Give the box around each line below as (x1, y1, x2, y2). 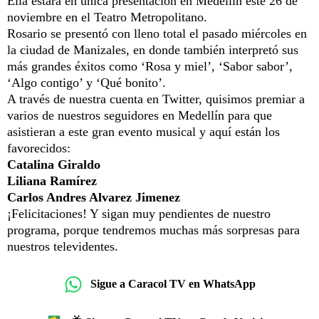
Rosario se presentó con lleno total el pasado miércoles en (7, 26, 307, 41)
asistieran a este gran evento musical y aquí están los (7, 124, 280, 139)
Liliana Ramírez (7, 173, 100, 188)
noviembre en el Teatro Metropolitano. (7, 9, 207, 24)
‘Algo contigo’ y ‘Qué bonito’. (7, 75, 166, 90)
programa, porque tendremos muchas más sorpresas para (7, 222, 300, 237)
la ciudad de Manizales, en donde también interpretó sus (7, 42, 298, 57)
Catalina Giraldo (7, 157, 104, 172)
